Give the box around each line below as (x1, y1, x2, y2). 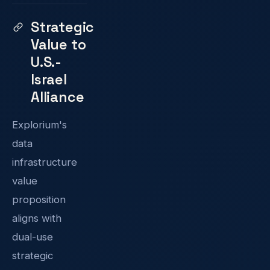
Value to (31, 35, 86, 54)
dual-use (12, 230, 53, 243)
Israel (31, 70, 67, 89)
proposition (12, 193, 66, 206)
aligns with (12, 212, 61, 224)
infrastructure (12, 155, 77, 168)
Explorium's (12, 118, 67, 131)
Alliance (31, 87, 84, 106)
